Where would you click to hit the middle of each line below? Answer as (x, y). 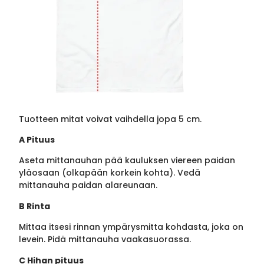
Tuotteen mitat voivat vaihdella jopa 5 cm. (110, 119)
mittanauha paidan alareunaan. (88, 185)
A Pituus (37, 140)
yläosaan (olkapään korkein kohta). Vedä (110, 173)
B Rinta (35, 206)
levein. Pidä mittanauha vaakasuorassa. (105, 240)
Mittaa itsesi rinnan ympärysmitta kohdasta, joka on (131, 227)
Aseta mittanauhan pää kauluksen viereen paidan (127, 161)
